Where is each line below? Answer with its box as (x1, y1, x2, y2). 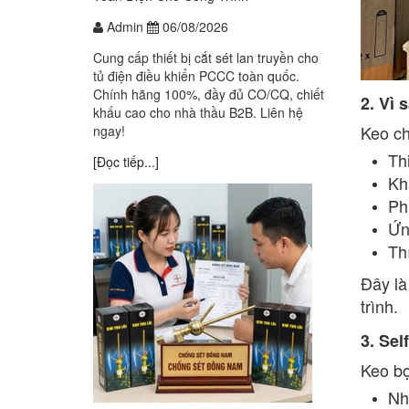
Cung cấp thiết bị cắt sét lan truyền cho (93, 48, 319, 68)
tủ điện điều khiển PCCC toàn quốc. (93, 67, 299, 86)
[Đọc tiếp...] (93, 152, 159, 172)
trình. (360, 294, 398, 319)
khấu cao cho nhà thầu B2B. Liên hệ (93, 103, 303, 122)
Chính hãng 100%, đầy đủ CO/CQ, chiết (93, 85, 324, 104)
